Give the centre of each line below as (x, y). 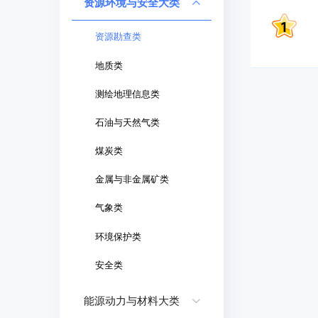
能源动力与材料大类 (131, 301)
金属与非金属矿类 (132, 180)
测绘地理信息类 (128, 94)
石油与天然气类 (128, 122)
